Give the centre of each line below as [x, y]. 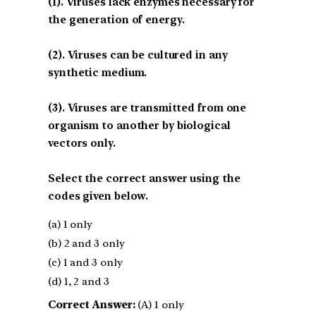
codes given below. [98, 196]
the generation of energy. [116, 19]
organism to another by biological [139, 125]
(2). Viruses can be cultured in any [138, 55]
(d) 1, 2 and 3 [79, 281]
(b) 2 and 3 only [86, 243]
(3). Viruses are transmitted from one [147, 108]
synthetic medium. [98, 72]
